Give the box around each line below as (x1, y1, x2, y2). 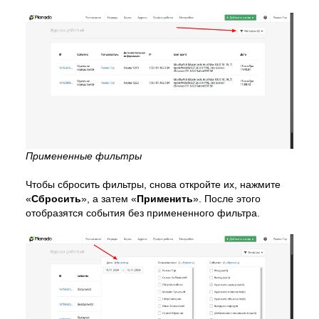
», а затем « (81, 192, 137, 204)
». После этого (193, 192, 261, 204)
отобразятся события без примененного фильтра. (26, 206, 260, 219)
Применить (137, 192, 193, 204)
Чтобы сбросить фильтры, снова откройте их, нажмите (26, 178, 281, 190)
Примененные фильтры (26, 150, 142, 162)
